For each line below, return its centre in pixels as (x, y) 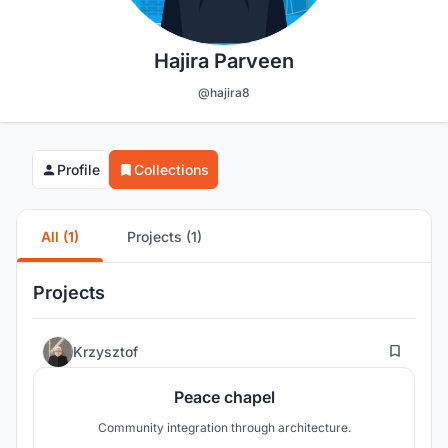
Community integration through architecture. (224, 428)
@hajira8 (224, 93)
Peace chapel (224, 397)
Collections (171, 170)
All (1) (60, 236)
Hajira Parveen (224, 61)
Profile (78, 170)
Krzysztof (105, 351)
